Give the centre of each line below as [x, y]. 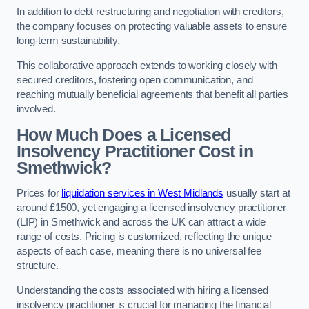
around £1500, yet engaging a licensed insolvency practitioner [152, 208]
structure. [38, 266]
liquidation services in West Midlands [143, 193]
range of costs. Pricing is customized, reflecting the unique [144, 237]
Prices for [39, 193]
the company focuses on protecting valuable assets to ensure [152, 27]
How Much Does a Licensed [124, 134]
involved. [36, 109]
